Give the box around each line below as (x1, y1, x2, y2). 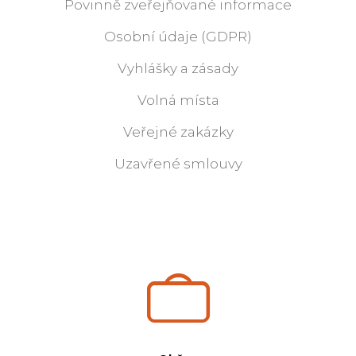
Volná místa (137, 92, 219, 109)
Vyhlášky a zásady (118, 60, 238, 77)
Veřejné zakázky (122, 124, 234, 141)
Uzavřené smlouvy (114, 156, 242, 172)
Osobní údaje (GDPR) (104, 29, 252, 45)
